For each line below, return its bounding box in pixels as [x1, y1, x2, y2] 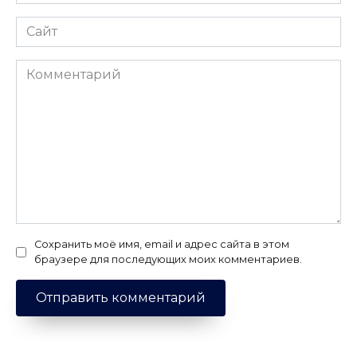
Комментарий [15, 61, 110, 76]
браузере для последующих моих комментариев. [34, 253, 302, 266]
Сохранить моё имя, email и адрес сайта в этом [34, 238, 289, 251]
